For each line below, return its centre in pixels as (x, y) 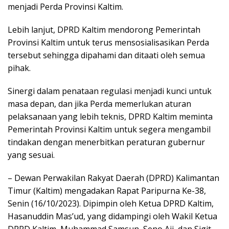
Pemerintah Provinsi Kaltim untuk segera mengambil (109, 130)
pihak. (19, 68)
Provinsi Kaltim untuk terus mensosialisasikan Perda (108, 43)
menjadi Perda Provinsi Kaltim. (65, 7)
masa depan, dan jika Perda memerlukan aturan (99, 104)
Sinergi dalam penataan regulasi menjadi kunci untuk (110, 91)
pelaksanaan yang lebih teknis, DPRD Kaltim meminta (110, 117)
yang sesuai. (31, 155)
